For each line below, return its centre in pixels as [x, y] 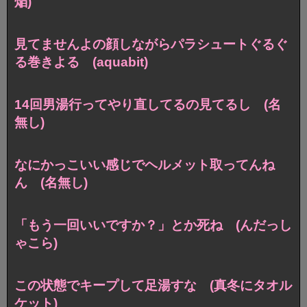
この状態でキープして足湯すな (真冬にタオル [153, 285]
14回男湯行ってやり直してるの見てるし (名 [148, 105]
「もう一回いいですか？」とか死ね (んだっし [153, 225]
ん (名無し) [51, 183]
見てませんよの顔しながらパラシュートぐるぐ [151, 45]
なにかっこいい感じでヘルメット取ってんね [145, 165]
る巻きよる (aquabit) [81, 62]
